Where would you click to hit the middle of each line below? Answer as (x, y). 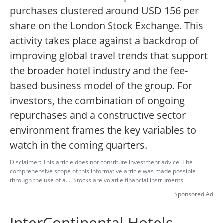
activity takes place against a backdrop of (104, 41)
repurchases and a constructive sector (98, 115)
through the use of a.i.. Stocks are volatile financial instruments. (97, 180)
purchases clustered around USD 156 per (104, 11)
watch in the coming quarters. (79, 145)
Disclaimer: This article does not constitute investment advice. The (101, 162)
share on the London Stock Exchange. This (107, 26)
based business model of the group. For (101, 86)
